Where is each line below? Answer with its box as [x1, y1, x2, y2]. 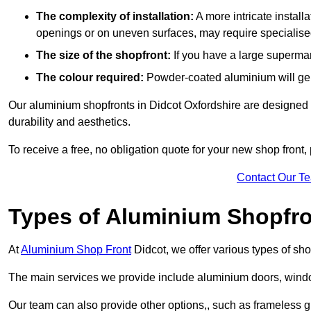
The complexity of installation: [36, 10, 194, 22]
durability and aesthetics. [8, 115, 131, 128]
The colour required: [36, 71, 144, 83]
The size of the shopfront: [36, 49, 174, 61]
